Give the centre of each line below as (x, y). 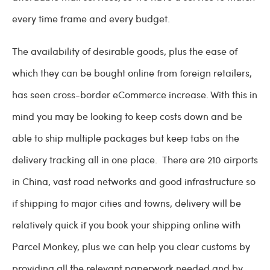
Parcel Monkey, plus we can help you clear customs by (131, 246)
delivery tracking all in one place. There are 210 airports (135, 160)
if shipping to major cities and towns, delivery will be (127, 203)
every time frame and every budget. (92, 19)
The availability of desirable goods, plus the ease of (125, 51)
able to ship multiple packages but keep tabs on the (126, 138)
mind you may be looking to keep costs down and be (127, 116)
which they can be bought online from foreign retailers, (132, 73)
